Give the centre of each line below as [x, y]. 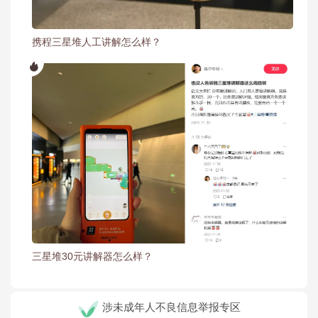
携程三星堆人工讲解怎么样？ [97, 42]
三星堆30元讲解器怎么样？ [92, 257]
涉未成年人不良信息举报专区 [171, 307]
